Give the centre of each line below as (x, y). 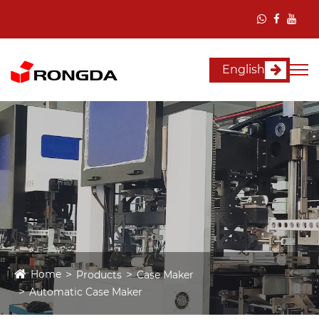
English (244, 70)
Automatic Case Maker (86, 292)
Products (99, 275)
